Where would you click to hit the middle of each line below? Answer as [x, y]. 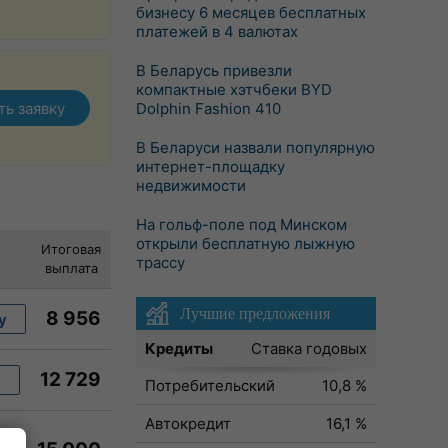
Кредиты [179, 348]
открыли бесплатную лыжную [245, 243]
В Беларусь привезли [214, 70]
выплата [71, 268]
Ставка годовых [309, 348]
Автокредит [188, 423]
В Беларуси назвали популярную [255, 147]
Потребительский [210, 385]
